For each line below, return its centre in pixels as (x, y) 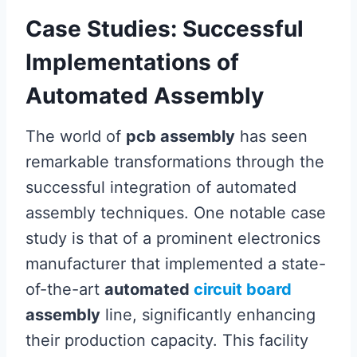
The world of (76, 136)
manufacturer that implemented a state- (176, 264)
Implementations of (132, 62)
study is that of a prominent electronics (173, 238)
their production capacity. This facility (167, 340)
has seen (271, 136)
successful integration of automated (161, 187)
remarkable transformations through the (175, 162)
